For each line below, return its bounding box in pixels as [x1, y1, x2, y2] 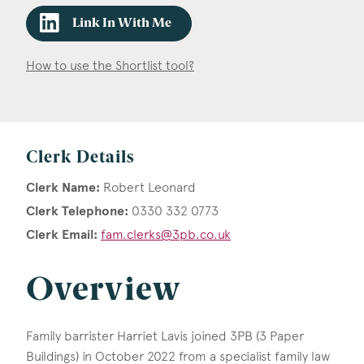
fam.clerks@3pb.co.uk [101, 226, 231, 242]
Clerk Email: [26, 226, 97, 243]
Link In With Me [72, 17, 171, 31]
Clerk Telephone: [26, 202, 128, 219]
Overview [26, 275, 181, 308]
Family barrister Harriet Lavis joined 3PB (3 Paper [26, 327, 304, 344]
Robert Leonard [100, 180, 196, 196]
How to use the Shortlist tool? [26, 57, 194, 73]
